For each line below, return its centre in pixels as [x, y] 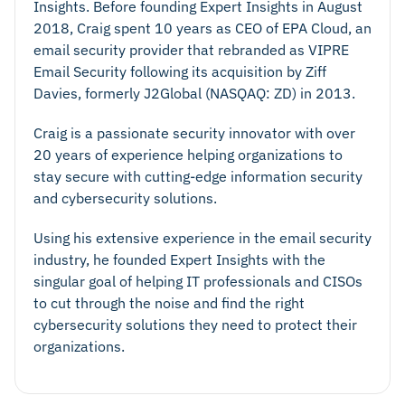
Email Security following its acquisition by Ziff [180, 71]
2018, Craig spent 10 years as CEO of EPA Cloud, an [202, 28]
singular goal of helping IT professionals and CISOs [198, 281]
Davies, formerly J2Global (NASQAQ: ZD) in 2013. [194, 93]
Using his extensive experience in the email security [202, 237]
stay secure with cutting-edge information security [198, 176]
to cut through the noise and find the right [169, 302]
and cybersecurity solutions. [125, 198]
